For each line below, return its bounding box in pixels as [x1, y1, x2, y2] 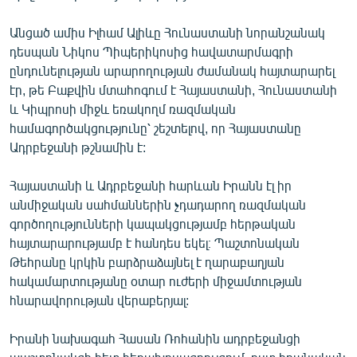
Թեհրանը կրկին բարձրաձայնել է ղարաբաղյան [10, 253, 284, 269]
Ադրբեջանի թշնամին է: [10, 139, 146, 155]
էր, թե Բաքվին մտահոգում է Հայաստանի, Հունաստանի [10, 81, 337, 97]
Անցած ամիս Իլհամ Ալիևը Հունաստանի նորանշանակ [10, 24, 325, 40]
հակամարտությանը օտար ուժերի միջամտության [10, 273, 302, 288]
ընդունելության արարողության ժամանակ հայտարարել [10, 62, 335, 78]
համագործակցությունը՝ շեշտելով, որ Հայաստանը [10, 120, 301, 135]
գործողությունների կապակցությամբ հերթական [10, 215, 296, 231]
